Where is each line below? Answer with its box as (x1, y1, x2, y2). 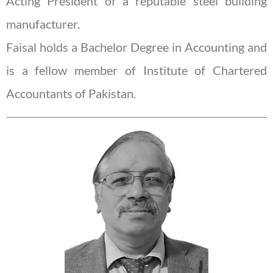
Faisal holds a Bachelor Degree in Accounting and (6, 40, 267, 55)
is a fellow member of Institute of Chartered (6, 63, 267, 78)
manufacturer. (6, 16, 80, 32)
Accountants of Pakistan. (6, 86, 136, 101)
